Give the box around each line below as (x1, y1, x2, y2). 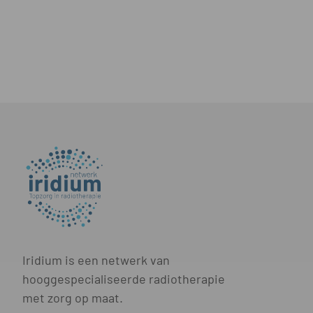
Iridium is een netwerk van (22, 252, 170, 268)
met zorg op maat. (22, 290, 123, 306)
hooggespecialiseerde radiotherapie (22, 271, 225, 287)
